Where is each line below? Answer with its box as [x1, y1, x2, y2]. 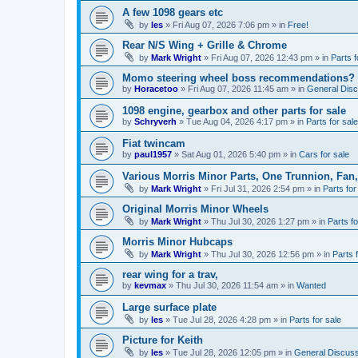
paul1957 [134, 149, 172, 159]
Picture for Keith [122, 333, 203, 346]
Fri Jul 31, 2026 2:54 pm [211, 183, 304, 193]
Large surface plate [122, 300, 217, 313]
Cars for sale [299, 149, 349, 159]
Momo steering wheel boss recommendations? [122, 71, 355, 84]
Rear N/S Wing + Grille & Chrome [122, 38, 287, 51]
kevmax [134, 280, 166, 290]
